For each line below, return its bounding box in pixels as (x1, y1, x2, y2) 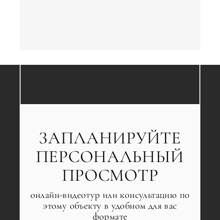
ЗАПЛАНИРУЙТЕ (39, 127, 181, 148)
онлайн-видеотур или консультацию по (30, 189, 190, 201)
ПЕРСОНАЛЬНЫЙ (35, 146, 185, 167)
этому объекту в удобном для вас (43, 199, 177, 212)
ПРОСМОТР (61, 165, 159, 186)
